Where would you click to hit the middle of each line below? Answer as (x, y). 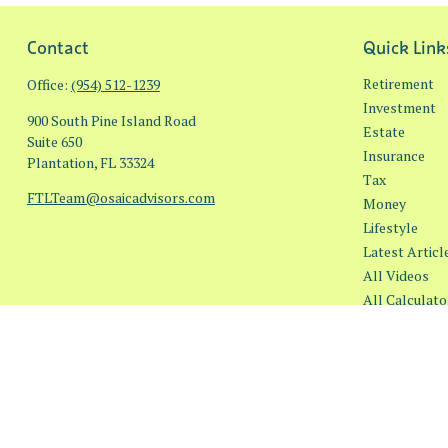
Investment (399, 107)
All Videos (395, 275)
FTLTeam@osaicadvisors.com (120, 197)
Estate (383, 131)
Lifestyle (390, 227)
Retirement (398, 83)
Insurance (393, 155)
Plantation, (61, 162)
